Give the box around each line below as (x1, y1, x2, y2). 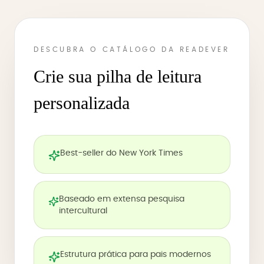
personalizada (34, 93, 130, 113)
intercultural (58, 207, 107, 215)
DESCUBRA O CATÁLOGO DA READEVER (34, 46, 230, 53)
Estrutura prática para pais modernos (60, 250, 211, 259)
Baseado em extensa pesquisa (58, 195, 184, 203)
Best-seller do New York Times (60, 149, 183, 157)
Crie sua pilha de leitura (34, 67, 202, 86)
